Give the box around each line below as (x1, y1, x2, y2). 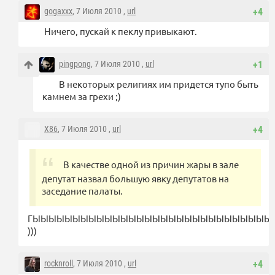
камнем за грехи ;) (42, 90, 121, 103)
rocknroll (44, 258, 73, 269)
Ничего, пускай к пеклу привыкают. (44, 25, 197, 37)
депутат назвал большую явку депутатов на (42, 172, 229, 185)
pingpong (59, 59, 91, 69)
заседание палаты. (42, 185, 123, 197)
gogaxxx (44, 6, 72, 17)
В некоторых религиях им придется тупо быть (59, 78, 258, 90)
